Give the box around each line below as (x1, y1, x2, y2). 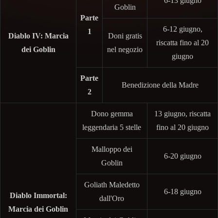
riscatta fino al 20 (156, 38, 209, 47)
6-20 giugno (163, 151, 201, 160)
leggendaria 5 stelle (82, 123, 141, 131)
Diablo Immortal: (9, 191, 67, 200)
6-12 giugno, (163, 24, 202, 33)
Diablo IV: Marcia (8, 31, 69, 40)
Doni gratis (108, 31, 142, 40)
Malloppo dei (91, 145, 132, 153)
